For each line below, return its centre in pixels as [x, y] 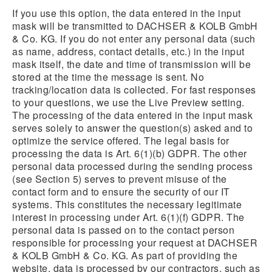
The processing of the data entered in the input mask [132, 115]
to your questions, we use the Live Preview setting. [128, 102]
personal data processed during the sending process [132, 166]
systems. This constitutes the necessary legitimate [127, 204]
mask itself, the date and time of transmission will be [131, 64]
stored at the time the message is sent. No [108, 77]
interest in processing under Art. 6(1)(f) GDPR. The [128, 217]
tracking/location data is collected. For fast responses [134, 90]
